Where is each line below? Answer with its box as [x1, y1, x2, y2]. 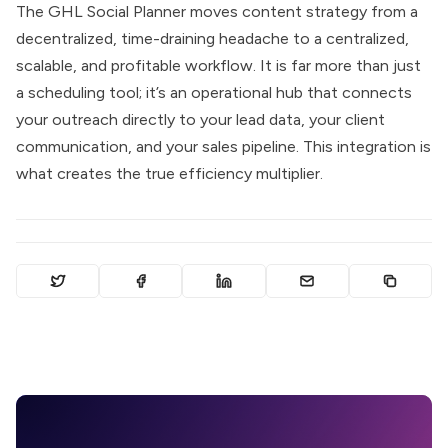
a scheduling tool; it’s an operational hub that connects [16, 83, 412, 103]
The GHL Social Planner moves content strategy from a [16, 2, 418, 22]
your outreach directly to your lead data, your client [16, 110, 385, 130]
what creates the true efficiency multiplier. [16, 164, 323, 184]
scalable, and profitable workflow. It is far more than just [16, 56, 421, 76]
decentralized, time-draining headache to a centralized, [16, 29, 409, 49]
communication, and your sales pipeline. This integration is [16, 137, 431, 157]
